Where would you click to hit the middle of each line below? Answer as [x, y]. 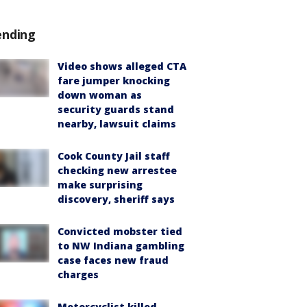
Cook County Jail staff [114, 156]
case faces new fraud [113, 260]
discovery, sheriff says [116, 199]
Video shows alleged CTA [122, 66]
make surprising [100, 185]
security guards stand [116, 109]
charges [78, 274]
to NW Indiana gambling [121, 246]
